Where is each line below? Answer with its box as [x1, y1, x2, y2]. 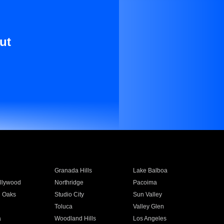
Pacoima [133, 179, 157, 186]
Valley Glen [133, 203, 164, 210]
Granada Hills [54, 167, 92, 174]
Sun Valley [133, 191, 162, 198]
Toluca [54, 203, 72, 210]
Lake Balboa [133, 167, 168, 174]
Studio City [54, 191, 84, 198]
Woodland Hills [54, 215, 96, 222]
